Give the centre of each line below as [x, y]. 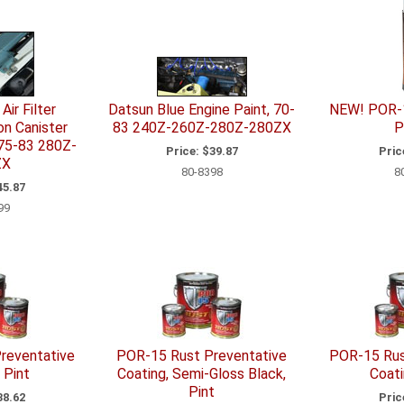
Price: [182, 151]
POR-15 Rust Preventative [202, 356]
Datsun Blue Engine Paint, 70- [202, 110]
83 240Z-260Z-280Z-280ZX [202, 128]
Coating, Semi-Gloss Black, [202, 374]
